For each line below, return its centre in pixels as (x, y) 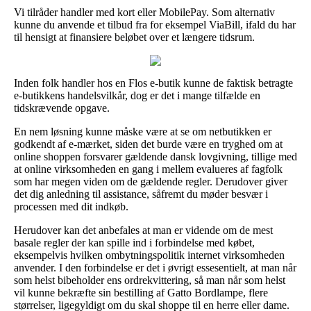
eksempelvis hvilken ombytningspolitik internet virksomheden (149, 255)
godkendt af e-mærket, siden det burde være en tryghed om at (148, 144)
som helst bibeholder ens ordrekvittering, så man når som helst (150, 280)
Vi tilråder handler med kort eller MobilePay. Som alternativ (144, 12)
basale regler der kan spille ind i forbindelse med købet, (134, 243)
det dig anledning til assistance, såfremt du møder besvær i (141, 194)
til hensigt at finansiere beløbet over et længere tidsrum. (134, 37)
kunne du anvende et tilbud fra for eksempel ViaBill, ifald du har (155, 25)
